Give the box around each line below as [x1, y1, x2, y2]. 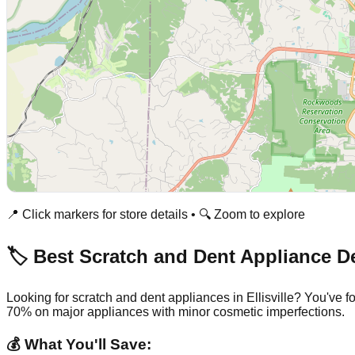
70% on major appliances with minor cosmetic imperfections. [6, 304, 345, 319]
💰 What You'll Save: [6, 336, 151, 353]
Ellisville [246, 290, 294, 304]
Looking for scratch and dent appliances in [6, 290, 246, 304]
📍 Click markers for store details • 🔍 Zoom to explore [6, 207, 305, 221]
